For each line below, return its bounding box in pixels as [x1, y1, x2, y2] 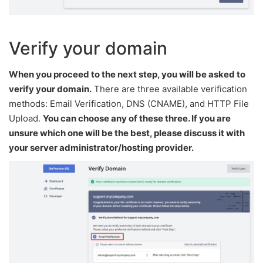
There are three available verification [92, 83, 247, 95]
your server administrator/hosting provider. [9, 141, 194, 153]
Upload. [9, 112, 43, 124]
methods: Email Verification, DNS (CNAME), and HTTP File [9, 97, 249, 109]
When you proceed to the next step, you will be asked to [9, 68, 245, 80]
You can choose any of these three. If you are [43, 112, 231, 124]
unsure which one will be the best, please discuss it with [9, 127, 245, 139]
